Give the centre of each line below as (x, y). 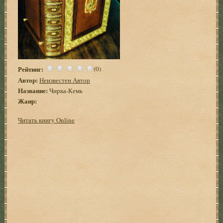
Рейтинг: (31, 69)
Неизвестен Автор (65, 80)
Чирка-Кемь (65, 90)
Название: (33, 90)
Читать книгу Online (47, 120)
